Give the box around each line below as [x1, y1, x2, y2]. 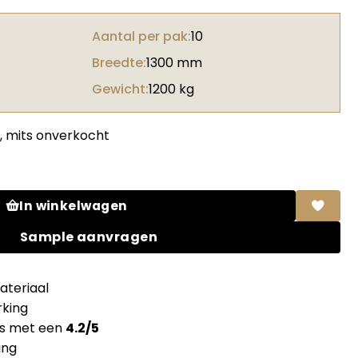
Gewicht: [92, 80, 149, 99]
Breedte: [92, 54, 146, 73]
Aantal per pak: [92, 27, 191, 46]
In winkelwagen [19, 197, 128, 215]
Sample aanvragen [19, 228, 158, 247]
